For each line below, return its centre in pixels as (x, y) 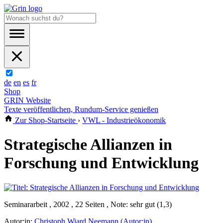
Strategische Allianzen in (88, 145)
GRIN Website (27, 100)
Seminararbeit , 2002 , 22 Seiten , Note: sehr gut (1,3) (88, 204)
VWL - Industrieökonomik (124, 120)
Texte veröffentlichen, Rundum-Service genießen (81, 109)
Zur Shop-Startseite (45, 120)
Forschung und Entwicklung (101, 163)
